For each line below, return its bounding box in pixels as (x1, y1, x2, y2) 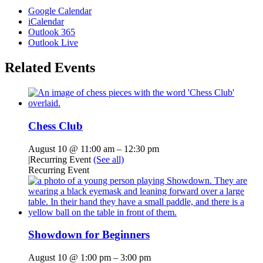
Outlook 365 (28, 27, 75, 38)
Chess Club (28, 119, 83, 132)
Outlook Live (28, 38, 78, 48)
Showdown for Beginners (28, 228, 150, 241)
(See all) (93, 154, 124, 164)
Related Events (5, 60, 95, 76)
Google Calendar (28, 6, 92, 16)
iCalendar (28, 16, 64, 27)
